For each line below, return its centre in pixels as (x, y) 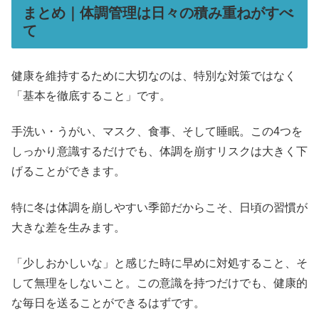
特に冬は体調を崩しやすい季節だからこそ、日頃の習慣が (159, 207)
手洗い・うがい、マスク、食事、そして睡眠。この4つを (157, 132)
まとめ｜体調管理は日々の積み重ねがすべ (158, 12)
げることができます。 (68, 172)
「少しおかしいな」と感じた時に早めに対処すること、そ (159, 263)
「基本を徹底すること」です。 (91, 95)
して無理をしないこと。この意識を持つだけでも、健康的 (159, 283)
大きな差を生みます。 (68, 227)
